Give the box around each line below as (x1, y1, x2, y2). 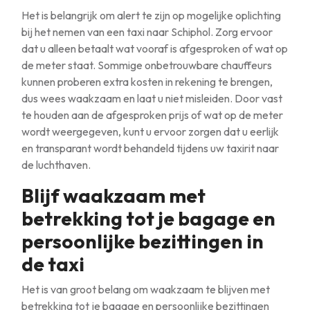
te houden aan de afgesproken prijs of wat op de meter (21, 108, 283, 122)
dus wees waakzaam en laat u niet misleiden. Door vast (21, 91, 282, 105)
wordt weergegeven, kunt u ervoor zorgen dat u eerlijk (21, 125, 279, 138)
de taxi (21, 252, 84, 276)
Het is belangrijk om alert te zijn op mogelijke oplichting (21, 8, 281, 22)
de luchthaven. (21, 158, 91, 172)
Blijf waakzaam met (21, 183, 206, 208)
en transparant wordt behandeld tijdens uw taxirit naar (21, 141, 279, 155)
